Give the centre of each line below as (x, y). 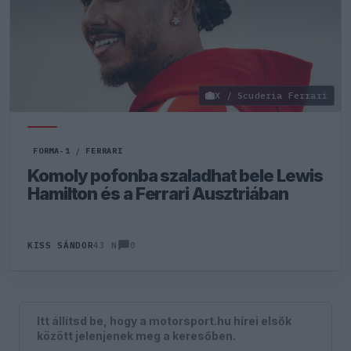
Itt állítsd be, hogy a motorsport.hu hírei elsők (165, 320)
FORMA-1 (52, 151)
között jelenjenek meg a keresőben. (137, 335)
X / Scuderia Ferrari (271, 95)
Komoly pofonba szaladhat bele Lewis (175, 175)
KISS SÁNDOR (61, 245)
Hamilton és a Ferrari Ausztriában (158, 194)
